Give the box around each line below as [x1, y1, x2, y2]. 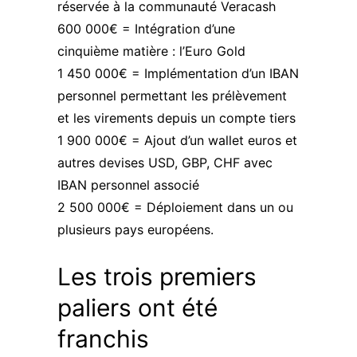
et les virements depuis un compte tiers [57, 110, 296, 126]
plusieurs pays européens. [57, 222, 214, 237]
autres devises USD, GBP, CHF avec [57, 155, 273, 171]
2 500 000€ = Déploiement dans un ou [57, 199, 293, 215]
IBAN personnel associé [57, 177, 199, 193]
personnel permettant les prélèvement [57, 88, 287, 104]
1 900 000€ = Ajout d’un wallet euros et [57, 132, 297, 148]
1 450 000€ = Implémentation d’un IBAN [57, 65, 299, 81]
